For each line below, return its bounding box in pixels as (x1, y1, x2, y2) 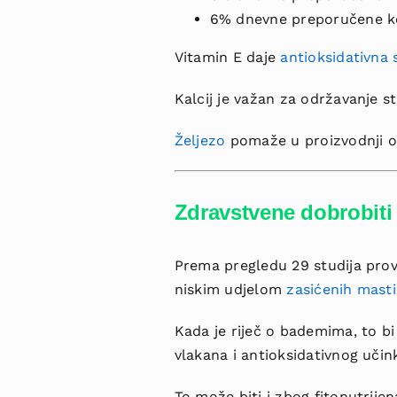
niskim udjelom (174, 281, 287, 299)
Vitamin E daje (174, 49, 281, 66)
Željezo (174, 132, 226, 150)
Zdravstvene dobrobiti (174, 200, 393, 225)
